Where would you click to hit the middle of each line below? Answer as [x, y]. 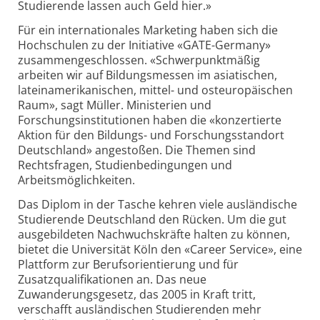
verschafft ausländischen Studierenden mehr [140, 310]
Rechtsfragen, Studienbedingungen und [125, 165]
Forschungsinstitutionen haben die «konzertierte [150, 120]
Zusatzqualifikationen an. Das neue [112, 280]
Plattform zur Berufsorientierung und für [128, 265]
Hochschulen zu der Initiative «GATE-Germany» [144, 45]
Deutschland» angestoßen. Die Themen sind [137, 150]
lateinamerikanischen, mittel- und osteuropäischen [155, 90]
